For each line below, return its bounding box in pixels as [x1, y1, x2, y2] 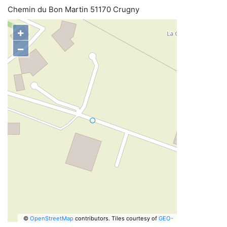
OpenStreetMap [29, 214, 73, 222]
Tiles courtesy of [111, 214, 159, 222]
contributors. [73, 214, 110, 222]
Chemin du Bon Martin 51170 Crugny [8, 5, 139, 14]
